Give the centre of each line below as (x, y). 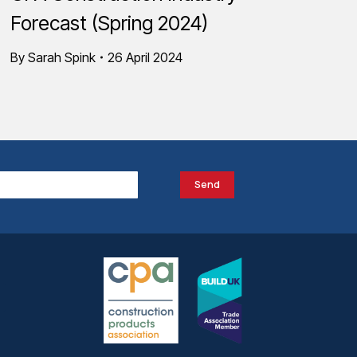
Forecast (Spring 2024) (109, 23)
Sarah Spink (62, 57)
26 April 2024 (145, 57)
